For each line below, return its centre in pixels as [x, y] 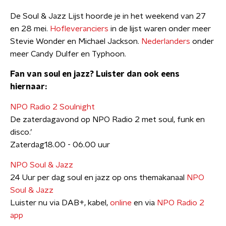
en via [144, 203]
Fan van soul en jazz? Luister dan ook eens [95, 74]
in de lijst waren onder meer [160, 29]
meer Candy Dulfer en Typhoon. [68, 54]
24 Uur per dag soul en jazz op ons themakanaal [98, 178]
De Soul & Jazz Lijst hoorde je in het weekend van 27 [108, 16]
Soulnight [77, 107]
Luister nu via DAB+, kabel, [60, 203]
